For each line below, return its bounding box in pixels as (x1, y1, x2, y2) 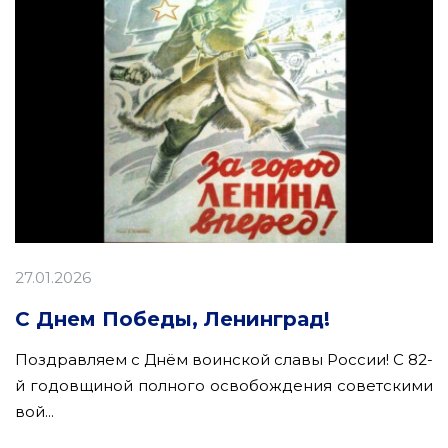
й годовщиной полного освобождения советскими (15, 375, 433, 395)
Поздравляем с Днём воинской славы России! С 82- (15, 349, 433, 369)
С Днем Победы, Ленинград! (15, 306, 330, 331)
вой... (15, 401, 54, 421)
